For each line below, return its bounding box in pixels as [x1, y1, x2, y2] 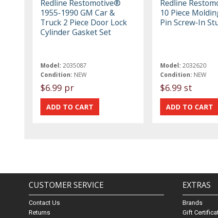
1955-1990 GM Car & [40, 7, 115, 18]
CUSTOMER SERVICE [29, 180, 104, 190]
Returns [29, 209, 51, 216]
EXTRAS [182, 180, 211, 190]
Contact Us [29, 199, 60, 206]
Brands [182, 199, 203, 206]
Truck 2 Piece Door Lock [40, 17, 127, 28]
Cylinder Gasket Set [40, 27, 111, 38]
